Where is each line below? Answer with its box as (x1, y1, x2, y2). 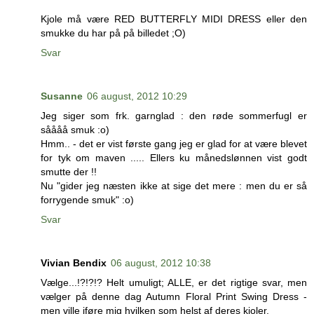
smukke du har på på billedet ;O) (41, 27, 186, 39)
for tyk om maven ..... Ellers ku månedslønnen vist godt (41, 152, 307, 164)
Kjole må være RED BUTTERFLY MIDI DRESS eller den (41, 13, 307, 25)
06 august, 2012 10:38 (111, 257, 211, 269)
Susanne (41, 90, 83, 102)
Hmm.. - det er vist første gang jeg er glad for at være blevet (41, 138, 307, 150)
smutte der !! (41, 166, 97, 178)
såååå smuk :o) (41, 124, 109, 136)
